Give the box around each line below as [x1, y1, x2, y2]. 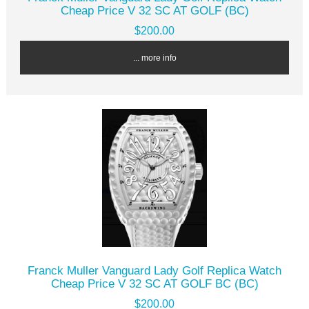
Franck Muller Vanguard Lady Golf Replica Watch [28, 263, 281, 278]
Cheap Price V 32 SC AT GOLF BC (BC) [50, 277, 259, 291]
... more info [132, 53, 177, 63]
